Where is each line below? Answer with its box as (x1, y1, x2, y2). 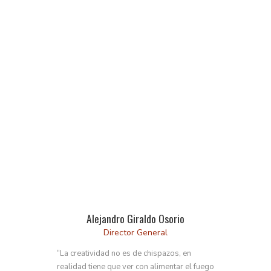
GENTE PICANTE (80, 5, 191, 33)
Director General (103, 227, 168, 239)
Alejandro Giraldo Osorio (87, 211, 184, 227)
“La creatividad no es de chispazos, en (57, 248, 191, 260)
